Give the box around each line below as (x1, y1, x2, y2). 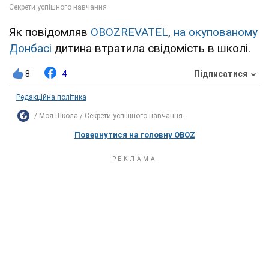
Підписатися (194, 69, 247, 79)
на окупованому (174, 25, 258, 39)
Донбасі (9, 41, 52, 55)
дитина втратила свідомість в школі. (52, 41, 250, 55)
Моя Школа (39, 111, 78, 120)
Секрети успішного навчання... (85, 111, 188, 120)
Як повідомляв (9, 25, 91, 39)
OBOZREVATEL (91, 25, 168, 39)
